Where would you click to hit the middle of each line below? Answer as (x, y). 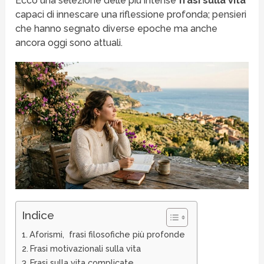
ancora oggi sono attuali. (69, 43)
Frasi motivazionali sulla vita (86, 249)
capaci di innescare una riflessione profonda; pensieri (131, 15)
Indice (38, 215)
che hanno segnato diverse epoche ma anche (117, 29)
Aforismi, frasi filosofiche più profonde (108, 235)
